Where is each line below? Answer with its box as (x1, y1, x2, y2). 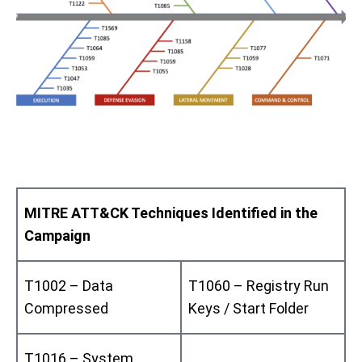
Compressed (24, 299, 108, 317)
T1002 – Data (24, 276, 113, 294)
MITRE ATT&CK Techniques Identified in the (24, 204, 318, 221)
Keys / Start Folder (188, 299, 309, 317)
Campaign (24, 226, 90, 244)
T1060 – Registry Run (188, 276, 329, 294)
